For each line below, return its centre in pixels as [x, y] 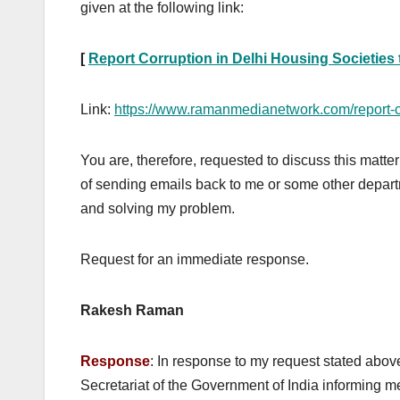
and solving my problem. [158, 209]
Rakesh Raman [132, 311]
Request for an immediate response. [195, 260]
